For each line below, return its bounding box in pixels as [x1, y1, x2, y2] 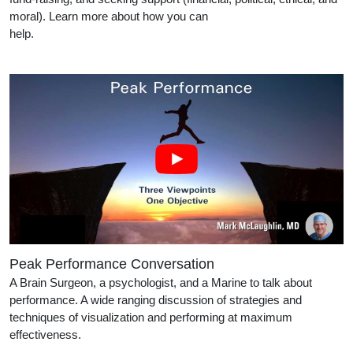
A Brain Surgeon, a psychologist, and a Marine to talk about [9, 275, 312, 289]
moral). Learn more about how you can [9, 9, 208, 24]
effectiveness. [9, 327, 239, 341]
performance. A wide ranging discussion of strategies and [9, 292, 302, 307]
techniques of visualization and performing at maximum [9, 310, 292, 324]
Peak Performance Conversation [9, 255, 214, 272]
